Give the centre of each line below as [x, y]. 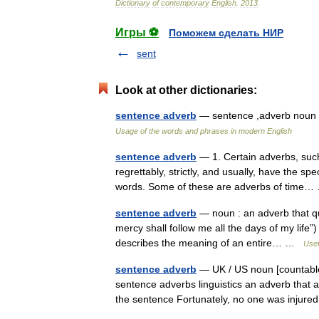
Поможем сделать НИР [226, 33]
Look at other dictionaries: [186, 90]
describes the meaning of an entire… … [209, 243]
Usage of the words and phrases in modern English [204, 131]
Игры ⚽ [137, 32]
